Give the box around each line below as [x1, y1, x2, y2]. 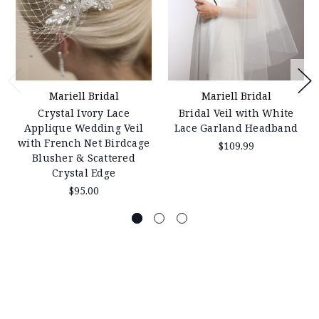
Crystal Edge [52, 166, 115, 180]
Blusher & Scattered [32, 151, 135, 165]
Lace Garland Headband [174, 121, 298, 135]
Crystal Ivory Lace [38, 106, 130, 120]
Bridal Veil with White [178, 106, 294, 120]
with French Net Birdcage [18, 136, 150, 150]
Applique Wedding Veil [23, 121, 144, 135]
